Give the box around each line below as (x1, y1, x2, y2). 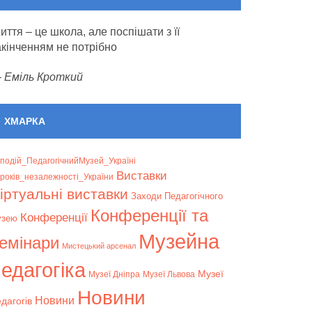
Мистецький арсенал (62, 242, 136, 250)
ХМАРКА (4, 116, 45, 127)
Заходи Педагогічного (131, 191, 223, 201)
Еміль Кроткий (4, 71, 83, 83)
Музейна (139, 230, 219, 253)
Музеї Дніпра (88, 270, 140, 279)
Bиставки (116, 169, 167, 182)
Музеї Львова (143, 270, 195, 279)
